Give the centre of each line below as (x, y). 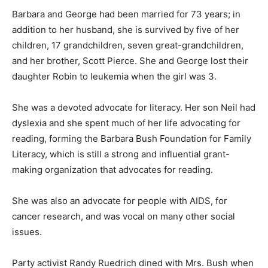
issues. (27, 232)
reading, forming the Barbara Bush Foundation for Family (132, 138)
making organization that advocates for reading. (112, 170)
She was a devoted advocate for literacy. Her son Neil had (134, 107)
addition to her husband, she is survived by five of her (126, 30)
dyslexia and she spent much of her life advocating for (126, 123)
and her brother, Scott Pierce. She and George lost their (130, 61)
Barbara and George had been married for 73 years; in (126, 14)
